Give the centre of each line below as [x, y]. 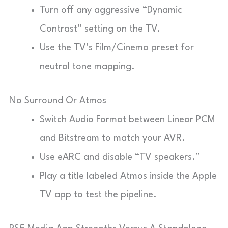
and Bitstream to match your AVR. [112, 138]
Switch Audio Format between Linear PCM [127, 119]
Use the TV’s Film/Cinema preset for [117, 48]
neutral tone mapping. [87, 66]
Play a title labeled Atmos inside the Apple [128, 176]
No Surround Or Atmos [58, 101]
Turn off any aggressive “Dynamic [111, 10]
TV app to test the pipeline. [98, 195]
